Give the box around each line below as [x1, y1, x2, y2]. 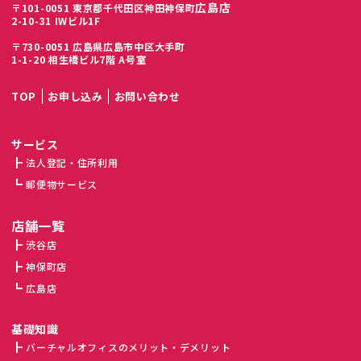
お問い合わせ [114, 89, 180, 105]
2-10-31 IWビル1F [11, 14, 101, 28]
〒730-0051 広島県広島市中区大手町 [11, 39, 185, 54]
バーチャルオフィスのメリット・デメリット [26, 340, 231, 355]
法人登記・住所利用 [26, 156, 118, 170]
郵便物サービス [26, 177, 98, 192]
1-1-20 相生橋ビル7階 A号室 [11, 52, 147, 67]
